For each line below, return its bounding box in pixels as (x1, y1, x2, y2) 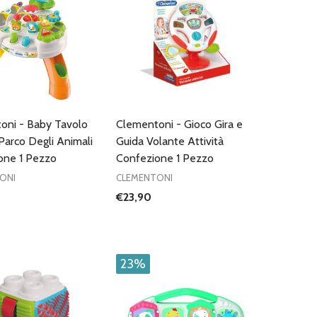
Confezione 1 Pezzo (115, 151, 214, 165)
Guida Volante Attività (115, 134, 224, 148)
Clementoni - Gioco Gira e (115, 117, 243, 131)
